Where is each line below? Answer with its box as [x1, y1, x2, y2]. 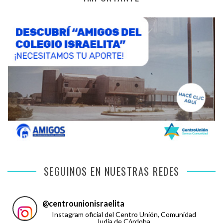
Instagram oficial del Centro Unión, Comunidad [52, 210, 196, 219]
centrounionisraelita [49, 198, 124, 208]
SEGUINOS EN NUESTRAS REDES [43, 163, 180, 179]
